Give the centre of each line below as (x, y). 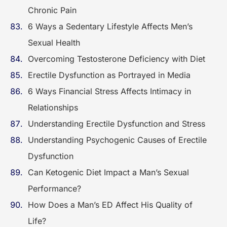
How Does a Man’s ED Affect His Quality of (110, 205)
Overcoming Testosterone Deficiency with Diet (118, 59)
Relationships (53, 107)
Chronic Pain (52, 10)
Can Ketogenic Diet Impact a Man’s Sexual (108, 172)
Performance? (57, 188)
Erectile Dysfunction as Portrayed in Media (109, 75)
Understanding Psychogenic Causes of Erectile (117, 140)
